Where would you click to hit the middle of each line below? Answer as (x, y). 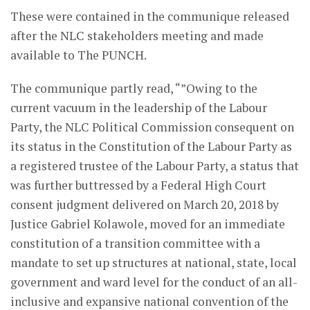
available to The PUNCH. (79, 55)
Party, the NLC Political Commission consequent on (152, 127)
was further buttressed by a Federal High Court (138, 185)
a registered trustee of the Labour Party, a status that (155, 166)
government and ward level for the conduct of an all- (154, 282)
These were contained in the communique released (150, 17)
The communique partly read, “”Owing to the (134, 89)
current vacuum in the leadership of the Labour (139, 108)
